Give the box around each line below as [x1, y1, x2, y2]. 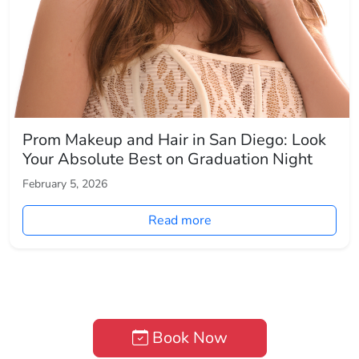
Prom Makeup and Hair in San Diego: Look [22, 129, 326, 151]
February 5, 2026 [22, 176, 107, 192]
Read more [147, 212, 212, 230]
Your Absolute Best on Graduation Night [22, 148, 313, 171]
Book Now [147, 327, 228, 349]
